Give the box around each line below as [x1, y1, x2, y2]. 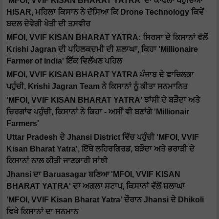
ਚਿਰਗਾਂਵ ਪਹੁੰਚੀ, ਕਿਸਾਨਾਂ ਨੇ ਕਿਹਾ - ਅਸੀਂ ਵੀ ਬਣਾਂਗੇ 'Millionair [6, 108, 189, 116]
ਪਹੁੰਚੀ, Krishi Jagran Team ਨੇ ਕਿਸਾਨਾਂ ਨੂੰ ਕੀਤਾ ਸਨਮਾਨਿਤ [6, 82, 188, 91]
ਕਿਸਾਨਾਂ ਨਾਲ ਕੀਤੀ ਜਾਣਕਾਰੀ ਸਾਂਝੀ [6, 156, 108, 165]
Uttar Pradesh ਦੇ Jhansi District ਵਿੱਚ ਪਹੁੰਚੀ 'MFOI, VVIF [6, 133, 199, 142]
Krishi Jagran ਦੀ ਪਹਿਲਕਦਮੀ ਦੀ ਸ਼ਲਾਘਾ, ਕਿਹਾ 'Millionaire [6, 45, 198, 54]
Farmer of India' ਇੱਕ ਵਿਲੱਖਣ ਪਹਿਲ [6, 57, 122, 66]
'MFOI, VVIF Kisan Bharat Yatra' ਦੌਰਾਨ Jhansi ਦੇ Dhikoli [6, 196, 204, 204]
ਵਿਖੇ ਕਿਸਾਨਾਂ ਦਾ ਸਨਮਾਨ [6, 207, 78, 216]
